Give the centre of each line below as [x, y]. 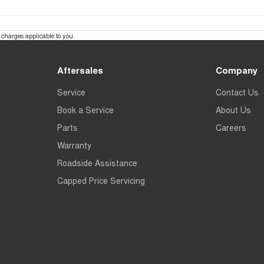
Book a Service [85, 110]
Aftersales [80, 70]
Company [237, 70]
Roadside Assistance [97, 163]
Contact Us [237, 92]
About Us [234, 110]
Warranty [74, 145]
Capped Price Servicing [101, 181]
